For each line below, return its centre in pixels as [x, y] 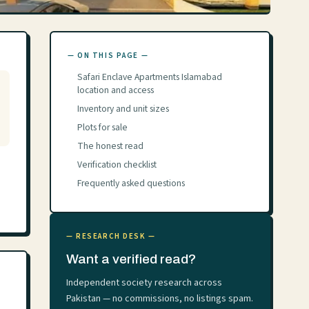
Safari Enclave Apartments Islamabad [150, 77]
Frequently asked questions [131, 183]
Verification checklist [117, 165]
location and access [116, 90]
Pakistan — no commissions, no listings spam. [160, 299]
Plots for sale [102, 127]
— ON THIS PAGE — [108, 56]
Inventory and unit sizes [123, 109]
